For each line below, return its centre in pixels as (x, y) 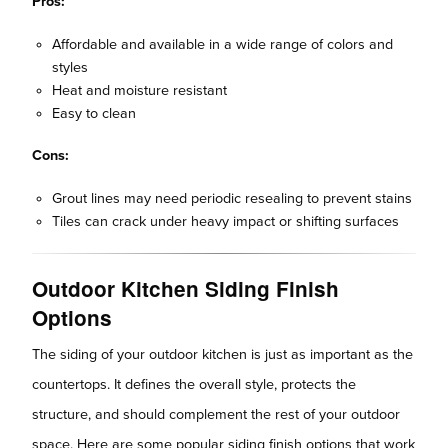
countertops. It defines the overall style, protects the (194, 384)
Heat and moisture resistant (139, 90)
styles (70, 67)
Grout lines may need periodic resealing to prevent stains (232, 198)
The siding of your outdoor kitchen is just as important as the (222, 354)
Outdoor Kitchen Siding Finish (185, 288)
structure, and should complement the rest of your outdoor (216, 414)
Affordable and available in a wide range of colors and (222, 44)
